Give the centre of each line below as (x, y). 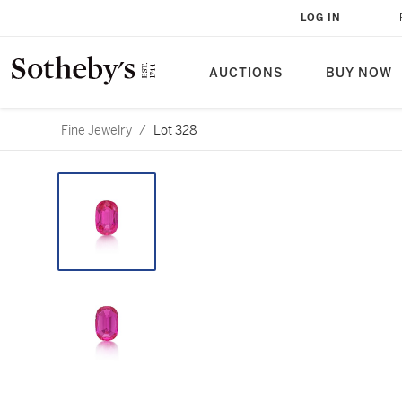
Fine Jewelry (96, 130)
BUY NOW (359, 73)
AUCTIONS (246, 73)
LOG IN (321, 17)
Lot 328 (175, 130)
